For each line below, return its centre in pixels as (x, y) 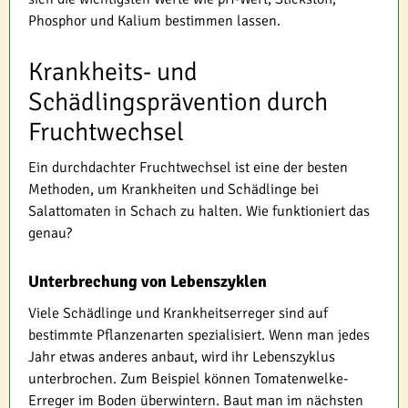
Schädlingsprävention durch (178, 102)
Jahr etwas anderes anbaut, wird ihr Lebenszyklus (182, 357)
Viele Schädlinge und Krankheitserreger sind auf (178, 313)
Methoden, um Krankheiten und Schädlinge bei (173, 189)
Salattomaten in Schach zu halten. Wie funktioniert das (199, 211)
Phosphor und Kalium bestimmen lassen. (154, 20)
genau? (50, 233)
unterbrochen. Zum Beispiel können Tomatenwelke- (188, 378)
